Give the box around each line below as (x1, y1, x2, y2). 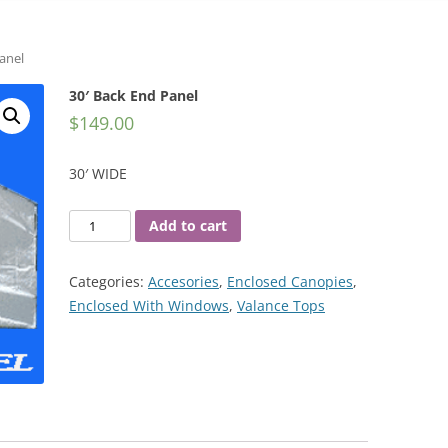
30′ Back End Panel (69, 86, 198, 106)
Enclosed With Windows (69, 296, 229, 316)
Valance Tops (237, 296, 325, 316)
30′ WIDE (69, 164, 127, 184)
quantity (68, 307, 124, 327)
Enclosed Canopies (227, 272, 353, 292)
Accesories (148, 272, 219, 292)
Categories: (69, 272, 148, 292)
